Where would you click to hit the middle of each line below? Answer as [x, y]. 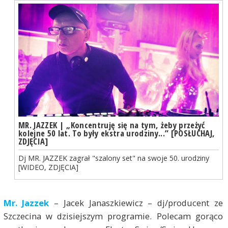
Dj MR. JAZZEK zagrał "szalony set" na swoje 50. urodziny [113, 158]
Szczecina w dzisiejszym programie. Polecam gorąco [113, 216]
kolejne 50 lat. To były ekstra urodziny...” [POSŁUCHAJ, [117, 133]
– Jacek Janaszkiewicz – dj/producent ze [136, 203]
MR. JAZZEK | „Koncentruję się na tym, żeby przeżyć [111, 125]
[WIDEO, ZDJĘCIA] [48, 167]
